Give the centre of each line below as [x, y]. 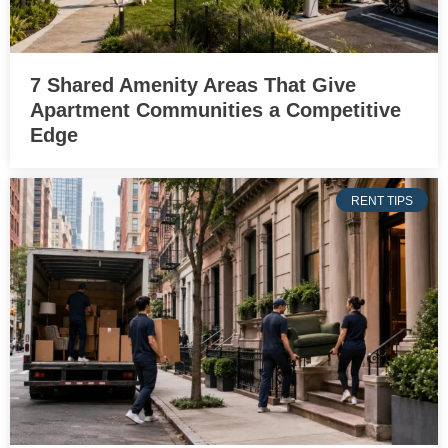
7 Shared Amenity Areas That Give [193, 84]
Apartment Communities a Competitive [215, 109]
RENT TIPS [382, 200]
